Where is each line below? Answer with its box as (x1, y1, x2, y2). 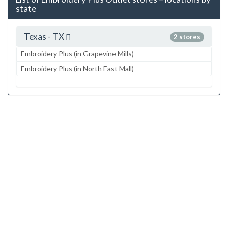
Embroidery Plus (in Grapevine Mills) (21, 49, 134, 58)
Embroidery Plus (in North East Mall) (21, 64, 134, 73)
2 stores (174, 32, 201, 41)
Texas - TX (24, 31, 66, 42)
